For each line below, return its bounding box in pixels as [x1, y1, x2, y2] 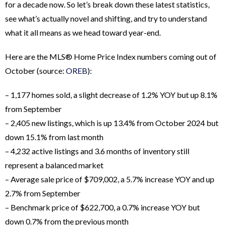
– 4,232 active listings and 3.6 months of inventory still [5, 146, 189, 156]
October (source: [5, 66, 66, 76]
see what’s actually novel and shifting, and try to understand [5, 14, 207, 24]
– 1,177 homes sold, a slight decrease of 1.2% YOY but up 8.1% [5, 90, 217, 100]
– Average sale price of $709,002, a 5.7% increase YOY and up [5, 174, 214, 184]
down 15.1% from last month [5, 132, 103, 142]
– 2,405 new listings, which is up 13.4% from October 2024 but [5, 118, 218, 128]
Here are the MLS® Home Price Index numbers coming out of [5, 52, 216, 62]
